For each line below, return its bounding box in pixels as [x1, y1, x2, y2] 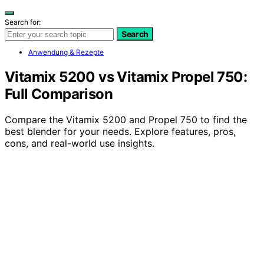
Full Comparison [5, 85, 113, 103]
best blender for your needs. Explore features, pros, [5, 126, 236, 138]
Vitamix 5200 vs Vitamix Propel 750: [5, 68, 247, 85]
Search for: [5, 17, 41, 27]
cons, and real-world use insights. [5, 137, 154, 150]
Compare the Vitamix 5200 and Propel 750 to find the [5, 114, 247, 126]
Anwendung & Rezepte [28, 47, 104, 57]
